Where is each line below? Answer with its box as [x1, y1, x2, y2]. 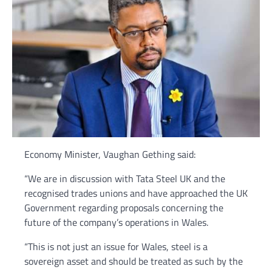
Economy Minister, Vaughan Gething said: [24, 146, 195, 161]
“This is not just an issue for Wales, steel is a [24, 239, 208, 254]
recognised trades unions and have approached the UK [24, 185, 248, 200]
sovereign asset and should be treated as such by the [24, 253, 243, 268]
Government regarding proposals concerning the [24, 200, 223, 215]
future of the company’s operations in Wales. [24, 214, 208, 229]
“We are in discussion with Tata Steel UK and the [24, 171, 225, 186]
